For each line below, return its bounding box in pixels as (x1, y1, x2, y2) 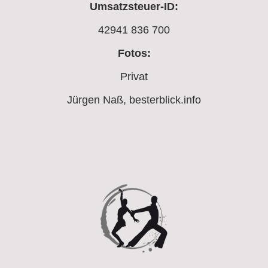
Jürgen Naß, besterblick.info (67, 93, 201, 106)
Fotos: (117, 47, 151, 59)
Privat (120, 70, 148, 83)
